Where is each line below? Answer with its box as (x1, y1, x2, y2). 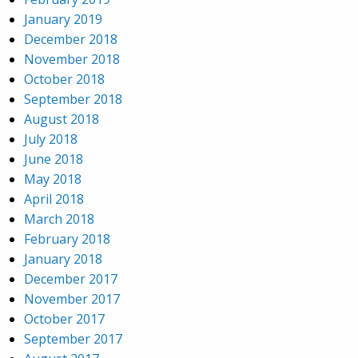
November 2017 (24, 290, 120, 308)
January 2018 (24, 250, 102, 268)
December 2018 (24, 30, 117, 49)
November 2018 (24, 50, 120, 69)
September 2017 (24, 330, 122, 348)
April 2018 (24, 190, 84, 209)
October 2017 (24, 310, 105, 328)
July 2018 (24, 130, 78, 149)
